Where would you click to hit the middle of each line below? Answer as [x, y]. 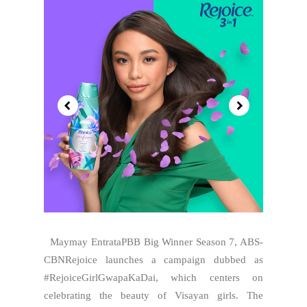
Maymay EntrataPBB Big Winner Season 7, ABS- [153, 242]
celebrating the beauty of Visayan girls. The [153, 295]
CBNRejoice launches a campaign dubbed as [153, 260]
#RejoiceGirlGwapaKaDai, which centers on [153, 278]
